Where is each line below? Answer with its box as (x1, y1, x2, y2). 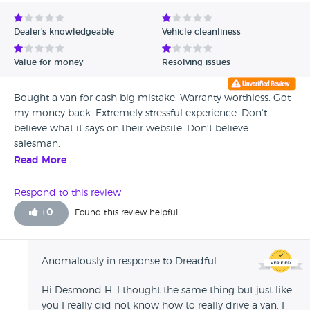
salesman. (14, 139, 60, 149)
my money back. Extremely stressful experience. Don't (14, 109, 267, 118)
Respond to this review (14, 188, 121, 198)
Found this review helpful (75, 208, 178, 217)
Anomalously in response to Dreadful (42, 257, 217, 266)
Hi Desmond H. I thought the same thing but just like (42, 286, 292, 295)
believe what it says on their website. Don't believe (14, 124, 248, 134)
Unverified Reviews (14, 71, 103, 81)
